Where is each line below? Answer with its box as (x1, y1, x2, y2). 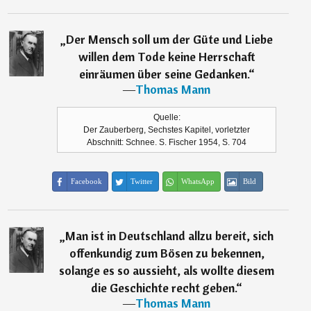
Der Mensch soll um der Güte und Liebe (66, 31, 274, 48)
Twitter (130, 177, 153, 186)
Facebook (70, 177, 102, 186)
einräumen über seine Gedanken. (78, 66, 249, 83)
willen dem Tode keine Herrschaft (78, 49, 255, 65)
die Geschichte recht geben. (91, 280, 237, 296)
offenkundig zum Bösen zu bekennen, (69, 245, 264, 262)
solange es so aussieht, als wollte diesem (59, 262, 275, 279)
